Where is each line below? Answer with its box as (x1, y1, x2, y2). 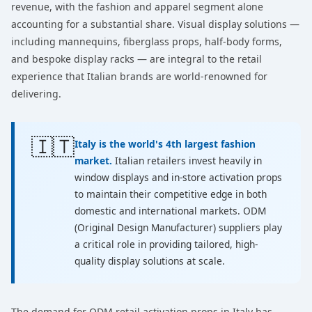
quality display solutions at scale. (75, 254, 225, 267)
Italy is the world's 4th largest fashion (75, 137, 256, 150)
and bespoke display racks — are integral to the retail (11, 52, 262, 65)
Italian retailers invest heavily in (112, 154, 262, 167)
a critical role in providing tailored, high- (75, 237, 258, 251)
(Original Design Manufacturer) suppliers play (75, 221, 282, 234)
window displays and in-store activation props (75, 171, 282, 184)
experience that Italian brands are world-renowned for (11, 70, 267, 83)
